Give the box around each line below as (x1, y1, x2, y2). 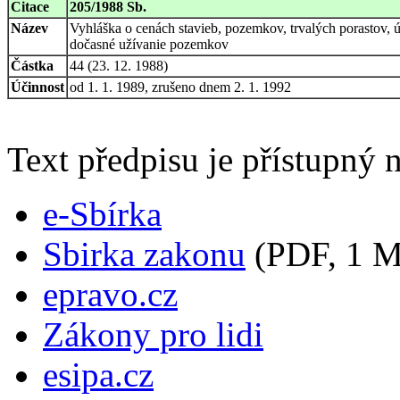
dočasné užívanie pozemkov (70, 36, 229, 52)
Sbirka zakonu (43, 234, 246, 273)
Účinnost (11, 79, 64, 95)
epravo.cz (43, 274, 178, 313)
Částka (11, 57, 54, 73)
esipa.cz (43, 354, 154, 394)
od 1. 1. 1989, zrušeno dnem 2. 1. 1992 (70, 79, 291, 95)
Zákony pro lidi (43, 314, 263, 354)
